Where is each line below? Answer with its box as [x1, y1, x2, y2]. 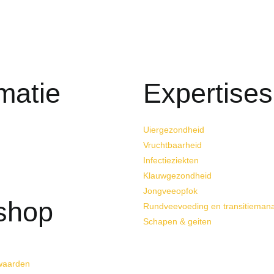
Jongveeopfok [143, 186, 198, 196]
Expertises [143, 78, 273, 109]
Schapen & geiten [143, 217, 212, 227]
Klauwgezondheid [143, 171, 212, 181]
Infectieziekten [143, 155, 199, 166]
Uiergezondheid [143, 125, 204, 135]
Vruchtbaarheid [143, 140, 202, 150]
